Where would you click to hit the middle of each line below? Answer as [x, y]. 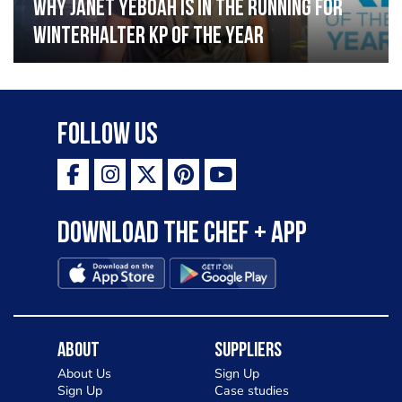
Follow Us [108, 136]
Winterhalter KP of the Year [149, 37]
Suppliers [248, 352]
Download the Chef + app [182, 234]
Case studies [252, 390]
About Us [84, 373]
